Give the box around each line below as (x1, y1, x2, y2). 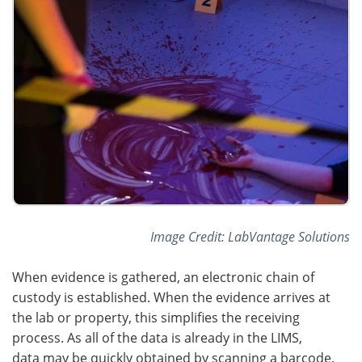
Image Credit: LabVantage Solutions (150, 227, 350, 245)
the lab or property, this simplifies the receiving (12, 308, 300, 326)
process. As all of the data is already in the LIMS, (12, 328, 302, 346)
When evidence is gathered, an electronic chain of (12, 267, 314, 285)
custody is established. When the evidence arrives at (12, 288, 330, 305)
